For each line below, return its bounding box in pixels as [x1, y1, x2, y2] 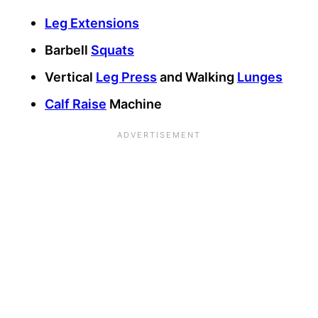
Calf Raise [45, 96, 106, 112]
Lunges [237, 69, 283, 85]
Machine [106, 96, 162, 112]
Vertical [45, 69, 96, 85]
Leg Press [96, 69, 157, 85]
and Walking [157, 69, 237, 85]
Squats [91, 42, 134, 58]
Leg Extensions [45, 15, 139, 31]
